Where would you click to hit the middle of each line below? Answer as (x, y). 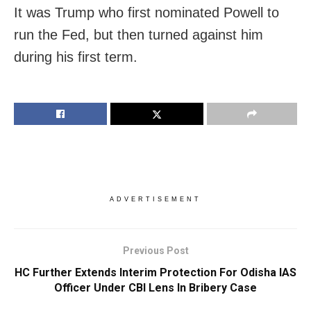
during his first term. (76, 57)
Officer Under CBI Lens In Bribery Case (155, 287)
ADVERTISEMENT (155, 199)
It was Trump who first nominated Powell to (146, 12)
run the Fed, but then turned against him (138, 34)
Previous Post (155, 250)
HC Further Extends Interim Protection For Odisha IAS (155, 272)
